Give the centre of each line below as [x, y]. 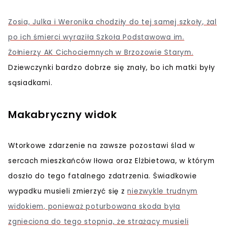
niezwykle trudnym [162, 191]
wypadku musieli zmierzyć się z [68, 191]
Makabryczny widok [63, 114]
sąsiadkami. [30, 83]
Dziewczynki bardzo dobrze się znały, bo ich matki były [112, 67]
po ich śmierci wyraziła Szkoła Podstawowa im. [96, 37]
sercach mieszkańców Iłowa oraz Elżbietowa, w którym [111, 161]
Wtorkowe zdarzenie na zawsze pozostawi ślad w [102, 145]
